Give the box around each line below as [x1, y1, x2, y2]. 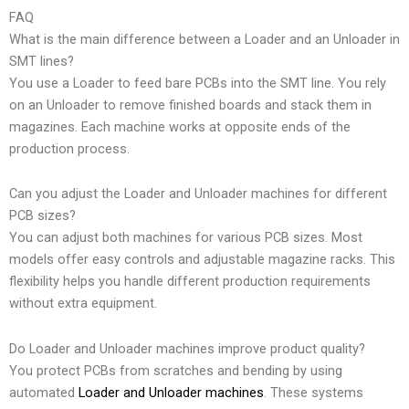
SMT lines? [9, 52, 74, 69]
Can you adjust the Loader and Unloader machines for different [9, 185, 387, 203]
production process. [9, 140, 130, 157]
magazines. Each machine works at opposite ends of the [9, 118, 351, 135]
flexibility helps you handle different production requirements [9, 273, 371, 290]
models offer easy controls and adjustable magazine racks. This [9, 251, 395, 268]
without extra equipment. [9, 295, 157, 312]
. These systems [264, 383, 363, 401]
